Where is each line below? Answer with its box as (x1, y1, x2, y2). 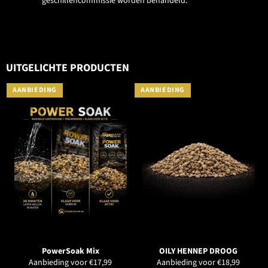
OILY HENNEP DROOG (159, 245, 237, 257)
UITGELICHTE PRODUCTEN (6, 60, 129, 75)
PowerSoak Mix (41, 245, 99, 257)
